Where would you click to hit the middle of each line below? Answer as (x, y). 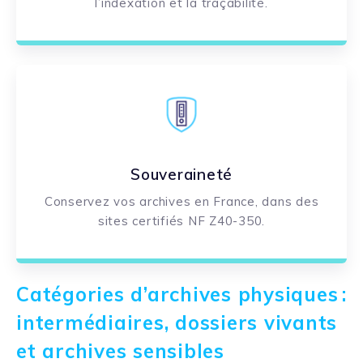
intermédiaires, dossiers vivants (177, 322)
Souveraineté (181, 174)
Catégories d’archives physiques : (181, 294)
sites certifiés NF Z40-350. (181, 220)
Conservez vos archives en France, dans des (181, 201)
